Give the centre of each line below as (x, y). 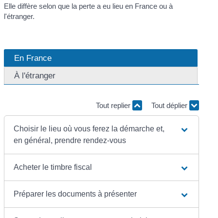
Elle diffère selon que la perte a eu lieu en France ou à (89, 6)
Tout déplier (170, 105)
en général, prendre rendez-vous (70, 141)
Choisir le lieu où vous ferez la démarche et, (89, 129)
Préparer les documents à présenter (75, 194)
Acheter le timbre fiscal (53, 167)
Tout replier (114, 105)
